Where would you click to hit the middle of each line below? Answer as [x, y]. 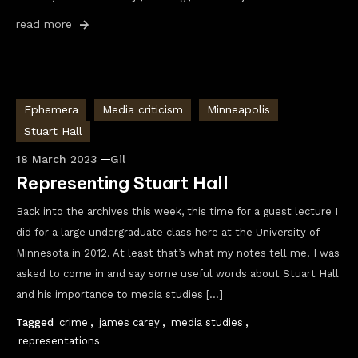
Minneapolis [239, 109]
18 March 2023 [57, 159]
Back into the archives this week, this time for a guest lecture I [177, 211]
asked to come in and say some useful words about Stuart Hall [177, 274]
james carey [129, 322]
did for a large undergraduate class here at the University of [167, 232]
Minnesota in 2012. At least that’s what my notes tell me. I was [178, 253]
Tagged [36, 322]
